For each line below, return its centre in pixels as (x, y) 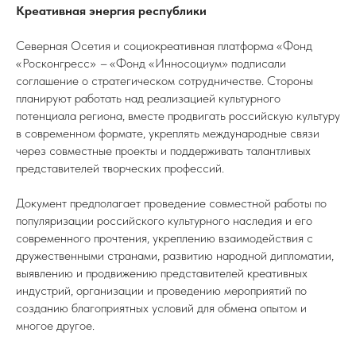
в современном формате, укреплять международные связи (168, 133)
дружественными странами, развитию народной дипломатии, (175, 255)
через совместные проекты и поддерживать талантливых (163, 151)
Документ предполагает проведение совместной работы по (171, 203)
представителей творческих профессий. (120, 168)
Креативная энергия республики (111, 11)
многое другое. (55, 325)
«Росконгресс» (58, 63)
